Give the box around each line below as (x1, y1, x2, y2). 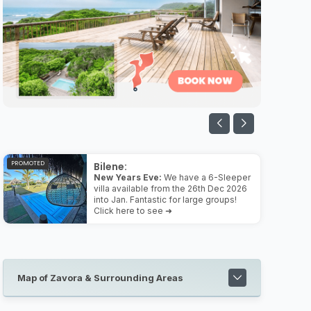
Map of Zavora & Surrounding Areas (17, 271, 183, 283)
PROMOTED (11, 159, 44, 167)
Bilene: (94, 160, 127, 174)
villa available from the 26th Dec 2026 (94, 183, 247, 194)
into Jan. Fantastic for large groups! (94, 194, 237, 205)
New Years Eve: (94, 172, 162, 183)
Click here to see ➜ (94, 205, 172, 216)
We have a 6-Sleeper (162, 172, 251, 183)
